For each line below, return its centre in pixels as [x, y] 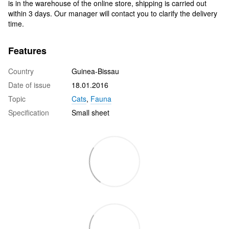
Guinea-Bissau [95, 71]
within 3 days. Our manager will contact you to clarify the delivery [113, 13]
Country [21, 71]
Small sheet [90, 112]
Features [27, 50]
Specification [29, 112]
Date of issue [29, 85]
